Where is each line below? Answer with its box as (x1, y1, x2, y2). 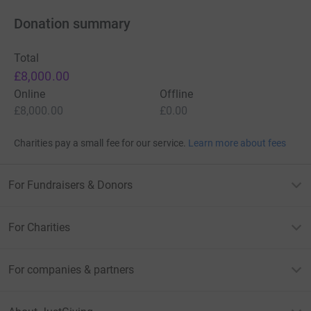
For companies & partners (8, 263, 134, 277)
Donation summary (14, 15, 131, 33)
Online (14, 87, 46, 101)
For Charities (8, 221, 70, 235)
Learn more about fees (188, 137, 287, 149)
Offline (160, 87, 194, 101)
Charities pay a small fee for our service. (14, 137, 186, 149)
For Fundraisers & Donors (8, 178, 133, 192)
